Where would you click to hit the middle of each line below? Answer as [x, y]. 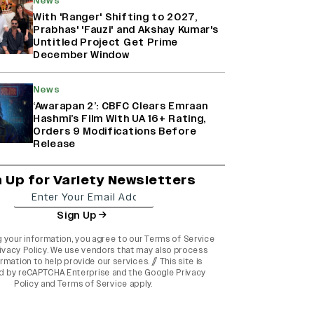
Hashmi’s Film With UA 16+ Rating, [120, 119]
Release [54, 144]
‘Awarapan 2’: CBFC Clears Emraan [121, 107]
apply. [140, 284]
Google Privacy [176, 273]
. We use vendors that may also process [127, 251]
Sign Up [77, 215]
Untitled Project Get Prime [106, 43]
